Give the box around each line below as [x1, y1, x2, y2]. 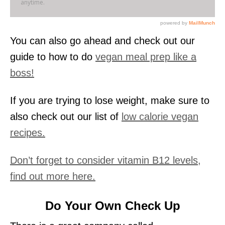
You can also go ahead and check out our [10, 35, 195, 46]
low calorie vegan [122, 110, 198, 122]
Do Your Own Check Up [45, 198, 180, 212]
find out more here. [10, 170, 95, 182]
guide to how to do [10, 51, 95, 62]
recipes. [10, 127, 45, 138]
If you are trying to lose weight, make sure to [10, 94, 209, 106]
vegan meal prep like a [95, 51, 196, 62]
